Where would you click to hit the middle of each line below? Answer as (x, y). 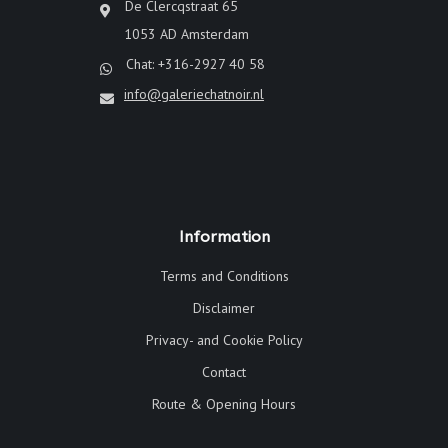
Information (224, 236)
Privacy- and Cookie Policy (224, 339)
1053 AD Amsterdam (186, 33)
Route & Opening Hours (224, 403)
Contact (224, 371)
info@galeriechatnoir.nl (194, 93)
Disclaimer (224, 307)
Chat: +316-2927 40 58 (193, 63)
